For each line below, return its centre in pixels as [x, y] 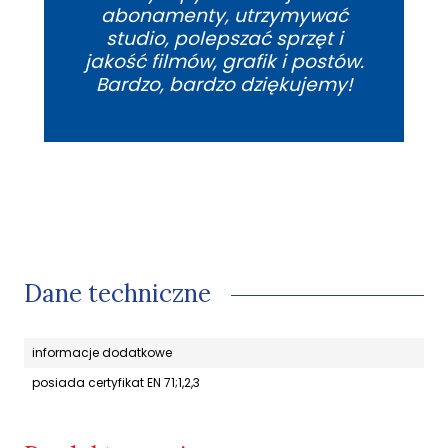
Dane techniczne [117, 294]
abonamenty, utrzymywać [224, 16]
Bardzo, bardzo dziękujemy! [224, 85]
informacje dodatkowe [102, 353]
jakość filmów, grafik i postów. [224, 62]
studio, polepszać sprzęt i [224, 39]
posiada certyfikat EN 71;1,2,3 [116, 383]
